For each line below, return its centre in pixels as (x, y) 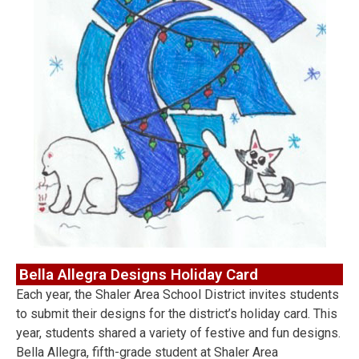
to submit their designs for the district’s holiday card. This (177, 314)
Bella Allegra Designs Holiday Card (139, 274)
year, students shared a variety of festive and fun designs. (178, 333)
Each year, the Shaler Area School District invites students (177, 294)
